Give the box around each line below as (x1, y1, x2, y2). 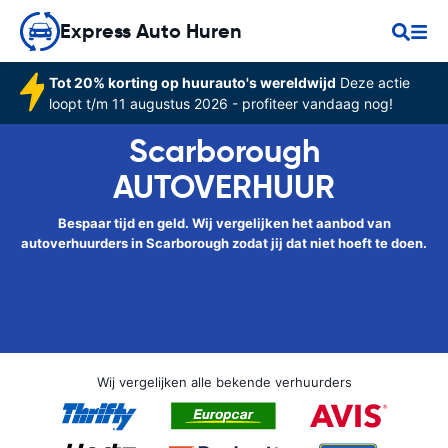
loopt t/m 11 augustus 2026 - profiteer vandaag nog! (48, 95, 393, 112)
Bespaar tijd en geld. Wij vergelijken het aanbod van (57, 215, 391, 231)
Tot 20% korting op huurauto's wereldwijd (48, 74, 336, 91)
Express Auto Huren (60, 18, 242, 44)
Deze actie (335, 74, 410, 91)
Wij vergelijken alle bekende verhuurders (96, 374, 352, 390)
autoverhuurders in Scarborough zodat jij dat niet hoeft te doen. (21, 235, 427, 251)
